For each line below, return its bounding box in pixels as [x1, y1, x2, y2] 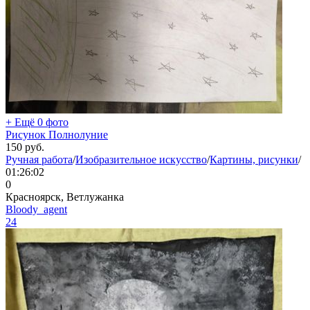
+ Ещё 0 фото [6, 116, 69, 128]
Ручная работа [6, 154, 73, 165]
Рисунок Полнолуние [6, 129, 108, 140]
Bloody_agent [6, 203, 67, 215]
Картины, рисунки [210, 154, 298, 165]
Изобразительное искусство [75, 154, 207, 165]
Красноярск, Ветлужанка [6, 191, 124, 203]
